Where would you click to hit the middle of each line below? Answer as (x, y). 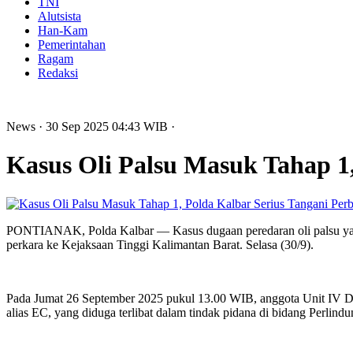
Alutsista (59, 16)
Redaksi (58, 73)
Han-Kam (63, 30)
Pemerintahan (72, 45)
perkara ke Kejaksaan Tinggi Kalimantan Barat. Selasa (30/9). (160, 244)
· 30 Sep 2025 (75, 126)
